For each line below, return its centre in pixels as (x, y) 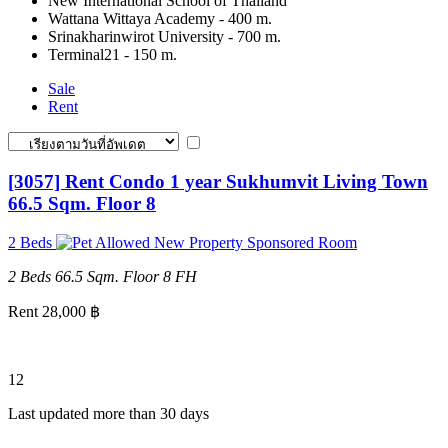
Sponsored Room (302, 242)
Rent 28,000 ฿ (54, 311)
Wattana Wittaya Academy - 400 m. (160, 18)
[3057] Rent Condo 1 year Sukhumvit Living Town (218, 182)
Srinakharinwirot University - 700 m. (164, 36)
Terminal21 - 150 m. (112, 54)
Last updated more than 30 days (108, 413)
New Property (198, 242)
